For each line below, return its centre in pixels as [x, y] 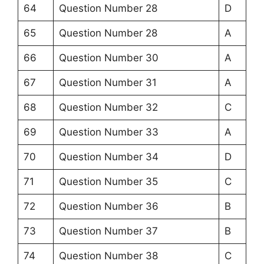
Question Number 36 [108, 207]
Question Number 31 [108, 83]
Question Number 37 [108, 231]
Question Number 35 [108, 182]
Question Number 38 [108, 256]
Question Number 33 [108, 132]
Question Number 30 [108, 58]
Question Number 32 [108, 108]
